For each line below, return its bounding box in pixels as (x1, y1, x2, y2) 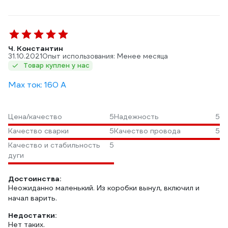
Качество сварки (8, 126, 69, 135)
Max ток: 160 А (8, 79, 66, 90)
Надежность (114, 112, 159, 121)
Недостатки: (8, 211, 56, 220)
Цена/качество (8, 112, 62, 121)
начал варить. (8, 193, 57, 203)
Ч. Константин (8, 44, 63, 53)
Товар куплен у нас (23, 61, 90, 70)
